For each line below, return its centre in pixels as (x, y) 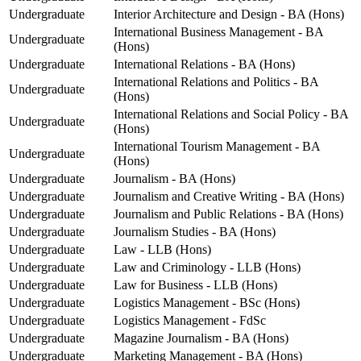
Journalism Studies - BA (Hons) (195, 232)
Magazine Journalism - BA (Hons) (201, 338)
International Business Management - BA (218, 32)
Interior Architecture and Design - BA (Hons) (229, 15)
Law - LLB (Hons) (162, 250)
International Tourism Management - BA (217, 147)
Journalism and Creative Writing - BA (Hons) (229, 197)
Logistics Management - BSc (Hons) (207, 303)
